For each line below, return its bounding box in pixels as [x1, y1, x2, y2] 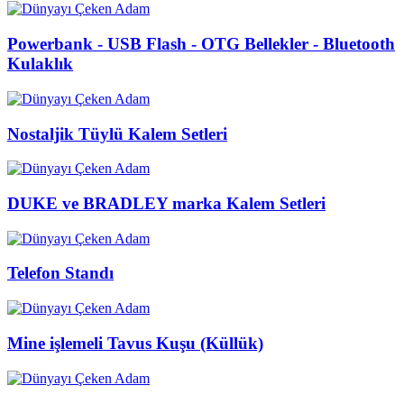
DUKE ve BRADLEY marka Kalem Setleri [7, 194, 326, 214]
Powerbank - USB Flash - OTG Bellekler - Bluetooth [7, 34, 395, 54]
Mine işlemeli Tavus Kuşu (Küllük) [7, 333, 263, 353]
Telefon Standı [7, 263, 114, 283]
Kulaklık [7, 54, 73, 74]
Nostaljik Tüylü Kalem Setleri [7, 124, 227, 143]
